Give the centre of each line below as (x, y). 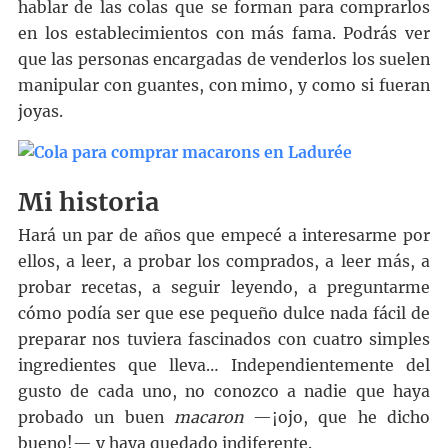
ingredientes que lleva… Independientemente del (224, 366)
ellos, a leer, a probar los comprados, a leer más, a (224, 262)
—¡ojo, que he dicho (336, 418)
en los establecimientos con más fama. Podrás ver (224, 34)
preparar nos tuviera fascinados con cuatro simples (224, 340)
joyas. (40, 112)
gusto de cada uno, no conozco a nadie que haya (224, 392)
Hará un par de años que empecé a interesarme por (224, 236)
